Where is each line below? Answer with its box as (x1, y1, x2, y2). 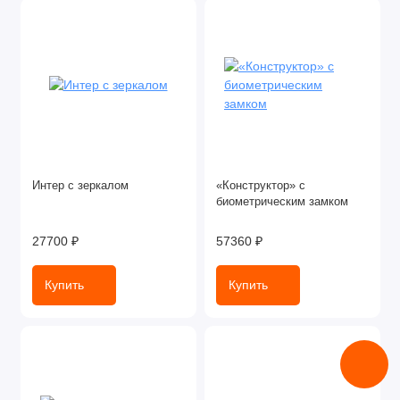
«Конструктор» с (216, 179, 305, 193)
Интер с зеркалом (32, 179, 129, 193)
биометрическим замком (216, 196, 348, 209)
